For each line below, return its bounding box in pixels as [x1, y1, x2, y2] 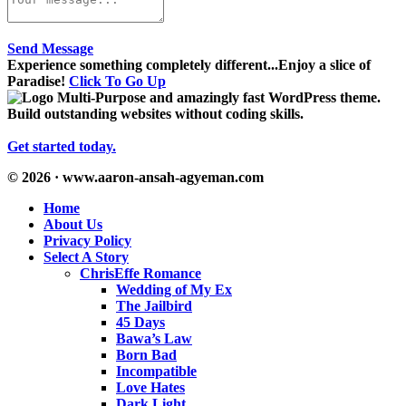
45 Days [116, 314, 165, 331]
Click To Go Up [69, 73, 166, 90]
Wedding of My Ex [116, 282, 232, 298]
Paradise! [7, 73, 69, 90]
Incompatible [116, 363, 197, 380]
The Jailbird [116, 298, 192, 314]
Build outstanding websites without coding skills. [7, 106, 304, 122]
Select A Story [43, 249, 129, 266]
